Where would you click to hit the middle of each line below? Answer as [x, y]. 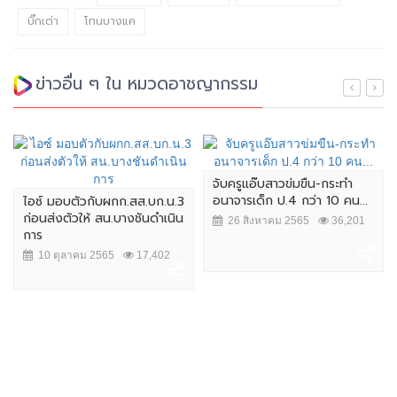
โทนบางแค [110, 22]
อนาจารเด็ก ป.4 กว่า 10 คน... [290, 201]
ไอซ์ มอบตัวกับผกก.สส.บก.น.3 [104, 202]
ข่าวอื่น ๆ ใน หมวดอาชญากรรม [147, 84]
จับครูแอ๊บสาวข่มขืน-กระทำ [283, 184]
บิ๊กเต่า [43, 22]
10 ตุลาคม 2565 [74, 256]
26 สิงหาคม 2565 [266, 221]
